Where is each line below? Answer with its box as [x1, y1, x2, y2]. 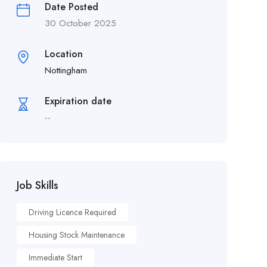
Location [44, 47, 83, 61]
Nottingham [44, 64, 87, 77]
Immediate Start [28, 252, 82, 263]
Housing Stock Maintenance [28, 229, 125, 241]
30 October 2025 [44, 17, 116, 30]
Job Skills [16, 178, 58, 193]
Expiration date [44, 94, 111, 108]
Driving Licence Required [28, 206, 116, 218]
